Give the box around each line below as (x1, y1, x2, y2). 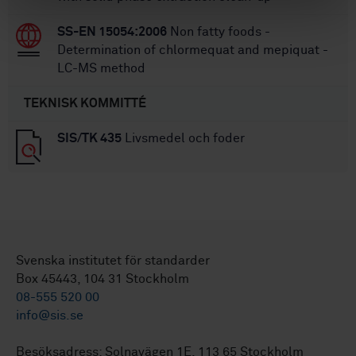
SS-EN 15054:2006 (57, 25, 167, 38)
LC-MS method (57, 61, 145, 75)
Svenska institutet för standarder (16, 254, 210, 268)
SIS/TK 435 (57, 131, 122, 145)
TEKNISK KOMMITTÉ (24, 96, 146, 110)
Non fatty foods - (167, 25, 270, 38)
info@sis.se (16, 309, 83, 323)
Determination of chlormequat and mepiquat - (57, 43, 328, 56)
